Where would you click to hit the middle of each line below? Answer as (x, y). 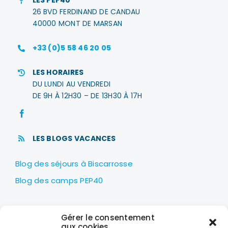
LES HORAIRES (58, 72)
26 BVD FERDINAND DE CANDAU (86, 11)
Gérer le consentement (108, 218)
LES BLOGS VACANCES (74, 138)
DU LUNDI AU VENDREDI (72, 84)
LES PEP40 (51, 214)
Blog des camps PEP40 (59, 181)
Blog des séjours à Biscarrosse (74, 164)
